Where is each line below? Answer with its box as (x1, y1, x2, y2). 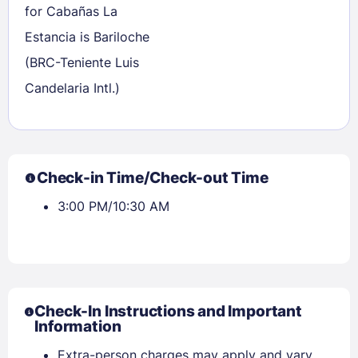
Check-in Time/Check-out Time (37, 168, 268, 187)
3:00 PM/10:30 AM (58, 197, 169, 214)
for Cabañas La (25, 2, 117, 19)
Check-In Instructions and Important (34, 301, 302, 320)
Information (34, 316, 121, 336)
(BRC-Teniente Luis (25, 54, 139, 70)
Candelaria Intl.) (25, 79, 120, 96)
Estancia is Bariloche (25, 28, 149, 45)
